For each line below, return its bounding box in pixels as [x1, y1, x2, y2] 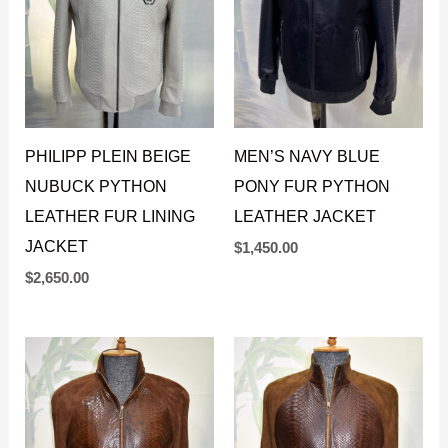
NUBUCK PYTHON [25, 177, 168, 196]
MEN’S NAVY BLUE [234, 147, 380, 166]
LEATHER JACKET [234, 207, 376, 226]
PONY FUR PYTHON [234, 177, 390, 196]
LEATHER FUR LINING [25, 207, 196, 226]
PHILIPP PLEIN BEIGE [25, 147, 192, 166]
